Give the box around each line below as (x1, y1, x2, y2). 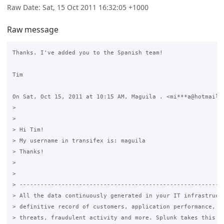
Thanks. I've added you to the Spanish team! (12, 49, 163, 56)
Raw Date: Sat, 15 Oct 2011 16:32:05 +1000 (7, 2, 148, 12)
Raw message (7, 23, 58, 35)
